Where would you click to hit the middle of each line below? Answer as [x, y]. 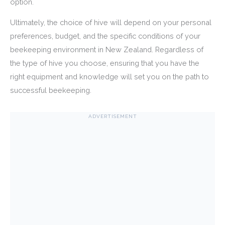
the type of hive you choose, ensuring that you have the [105, 63]
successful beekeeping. [51, 90]
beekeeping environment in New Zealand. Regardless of [107, 50]
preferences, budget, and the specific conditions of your [105, 36]
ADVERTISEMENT [113, 116]
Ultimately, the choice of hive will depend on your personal [111, 23]
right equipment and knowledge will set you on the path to [109, 77]
